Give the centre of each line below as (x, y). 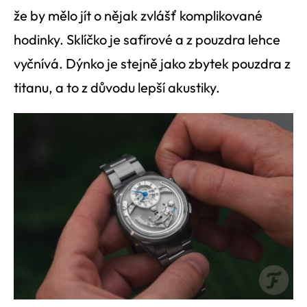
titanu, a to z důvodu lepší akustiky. (117, 87)
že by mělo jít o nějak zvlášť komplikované (138, 15)
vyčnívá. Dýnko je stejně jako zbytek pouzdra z (152, 63)
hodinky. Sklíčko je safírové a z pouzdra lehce (147, 39)
